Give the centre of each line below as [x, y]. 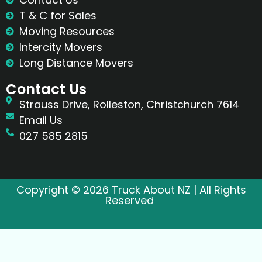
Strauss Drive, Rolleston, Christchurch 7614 [129, 105]
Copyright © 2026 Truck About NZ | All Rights [131, 190]
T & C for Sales [58, 16]
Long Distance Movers [76, 63]
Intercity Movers [61, 47]
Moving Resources [67, 32]
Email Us [41, 120]
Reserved [131, 201]
